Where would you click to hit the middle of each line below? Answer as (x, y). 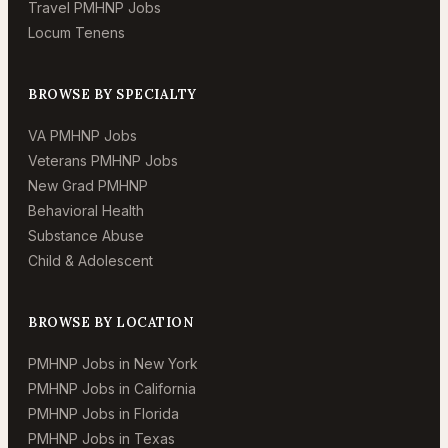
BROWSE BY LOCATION (111, 322)
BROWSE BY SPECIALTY (112, 94)
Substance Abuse (86, 235)
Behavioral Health (86, 210)
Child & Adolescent (90, 260)
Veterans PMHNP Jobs (103, 160)
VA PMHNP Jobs (82, 135)
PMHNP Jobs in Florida (103, 413)
